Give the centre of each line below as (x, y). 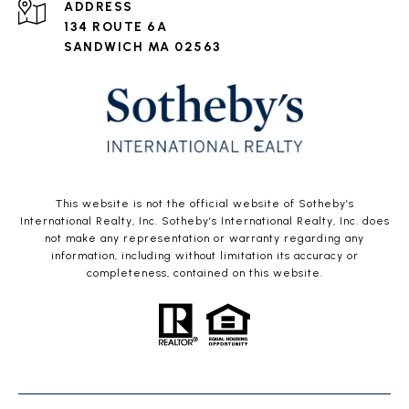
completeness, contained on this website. (204, 273)
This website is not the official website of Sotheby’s (204, 204)
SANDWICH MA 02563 (143, 47)
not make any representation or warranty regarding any (204, 239)
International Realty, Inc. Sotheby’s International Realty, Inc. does (204, 221)
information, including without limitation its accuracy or (204, 256)
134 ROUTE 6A (115, 27)
